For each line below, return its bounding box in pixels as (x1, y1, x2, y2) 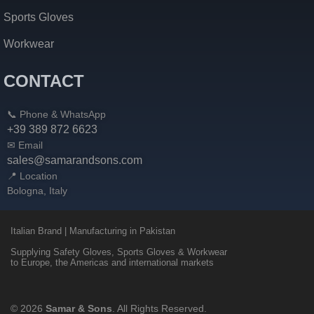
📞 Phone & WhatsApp (7, 109, 106, 121)
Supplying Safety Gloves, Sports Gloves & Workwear (11, 246, 227, 257)
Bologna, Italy (7, 185, 67, 197)
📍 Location (7, 170, 57, 182)
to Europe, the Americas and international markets (11, 257, 214, 268)
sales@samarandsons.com (7, 154, 142, 167)
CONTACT (4, 71, 84, 91)
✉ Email (7, 139, 43, 151)
